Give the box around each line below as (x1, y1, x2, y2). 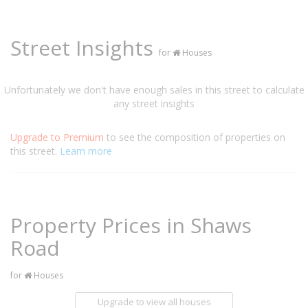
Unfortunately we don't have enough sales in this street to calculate (3, 83, 305, 96)
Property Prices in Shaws (10, 211, 252, 239)
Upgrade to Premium (10, 131, 107, 144)
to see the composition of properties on (107, 131, 285, 144)
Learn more (60, 144, 112, 157)
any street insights (113, 97, 195, 110)
